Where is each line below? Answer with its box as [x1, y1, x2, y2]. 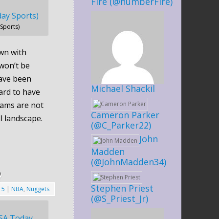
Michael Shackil [91, 82, 155, 94]
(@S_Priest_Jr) [91, 192, 148, 204]
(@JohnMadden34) [91, 155, 166, 168]
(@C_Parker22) [91, 119, 151, 131]
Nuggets [26, 184, 49, 193]
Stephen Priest [91, 182, 153, 194]
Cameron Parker [91, 109, 159, 121]
